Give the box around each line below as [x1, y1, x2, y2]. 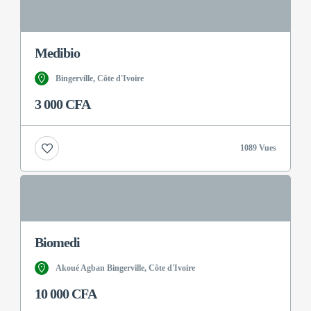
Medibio [35, 44, 80, 60]
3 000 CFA [35, 96, 90, 112]
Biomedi [35, 235, 80, 251]
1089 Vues [240, 143, 276, 153]
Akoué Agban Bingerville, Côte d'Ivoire [56, 263, 195, 274]
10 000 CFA [35, 286, 96, 302]
